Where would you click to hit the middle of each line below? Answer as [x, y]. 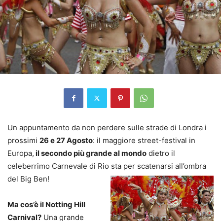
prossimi [23, 140]
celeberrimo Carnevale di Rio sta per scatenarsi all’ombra [107, 166]
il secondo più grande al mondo [90, 153]
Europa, [21, 153]
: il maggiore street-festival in [144, 140]
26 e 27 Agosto [66, 140]
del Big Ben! [28, 179]
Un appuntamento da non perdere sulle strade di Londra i [107, 127]
